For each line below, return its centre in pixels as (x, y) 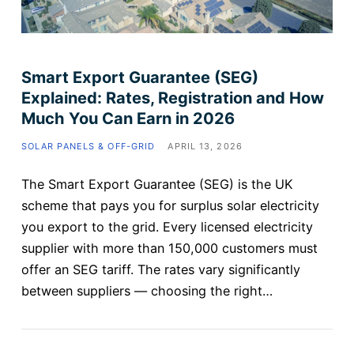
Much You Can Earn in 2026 (128, 118)
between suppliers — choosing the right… (147, 290)
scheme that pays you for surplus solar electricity (170, 205)
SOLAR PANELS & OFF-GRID (88, 146)
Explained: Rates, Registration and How (172, 98)
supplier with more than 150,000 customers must (169, 248)
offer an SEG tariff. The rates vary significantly (160, 269)
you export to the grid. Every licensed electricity (167, 226)
